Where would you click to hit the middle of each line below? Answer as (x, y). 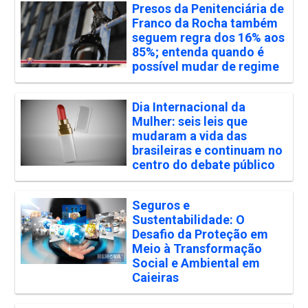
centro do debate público (203, 165)
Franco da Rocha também (205, 23)
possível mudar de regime (205, 67)
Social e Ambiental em (196, 263)
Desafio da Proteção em (200, 234)
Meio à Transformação (197, 249)
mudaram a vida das (189, 136)
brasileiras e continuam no (207, 151)
